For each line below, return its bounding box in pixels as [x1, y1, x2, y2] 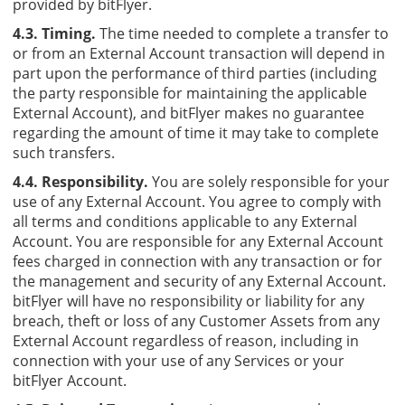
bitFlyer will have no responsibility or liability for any [13, 290, 364, 311]
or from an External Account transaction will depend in [13, 42, 385, 63]
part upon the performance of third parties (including [13, 62, 377, 83]
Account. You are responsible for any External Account [13, 231, 383, 251]
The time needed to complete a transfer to [96, 23, 389, 43]
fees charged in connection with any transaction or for [13, 250, 382, 271]
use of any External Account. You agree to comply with [13, 191, 381, 212]
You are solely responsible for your [148, 171, 390, 192]
